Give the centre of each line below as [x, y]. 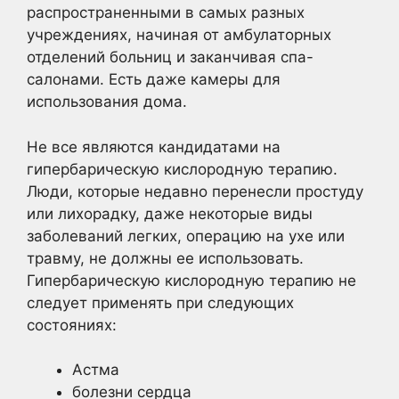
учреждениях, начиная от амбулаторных [179, 35]
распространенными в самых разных [166, 13]
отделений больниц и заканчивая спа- [170, 57]
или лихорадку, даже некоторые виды [170, 213]
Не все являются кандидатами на [154, 147]
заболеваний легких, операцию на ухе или [186, 236]
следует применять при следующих [160, 302]
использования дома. [107, 102]
